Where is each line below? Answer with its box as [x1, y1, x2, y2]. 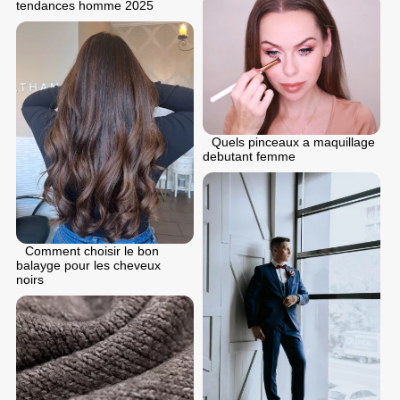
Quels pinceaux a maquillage [212, 134, 375, 149]
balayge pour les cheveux [16, 257, 161, 272]
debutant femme [203, 148, 296, 163]
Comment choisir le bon [25, 243, 159, 258]
